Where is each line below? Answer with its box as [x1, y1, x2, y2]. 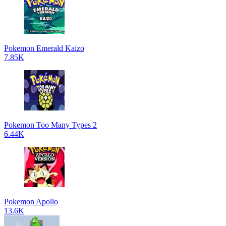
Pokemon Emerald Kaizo [4, 44, 84, 52]
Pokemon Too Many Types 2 [4, 121, 97, 129]
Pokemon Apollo [4, 197, 58, 206]
